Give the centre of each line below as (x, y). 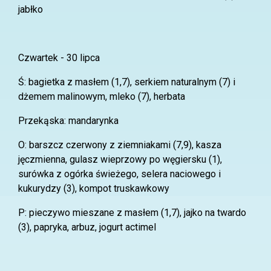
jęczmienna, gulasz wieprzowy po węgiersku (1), (120, 159)
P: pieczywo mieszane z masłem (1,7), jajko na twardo (132, 213)
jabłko (31, 9)
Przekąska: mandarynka (68, 121)
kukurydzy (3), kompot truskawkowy (94, 188)
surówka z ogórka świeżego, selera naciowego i (119, 174)
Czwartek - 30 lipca (59, 58)
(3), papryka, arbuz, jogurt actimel (87, 227)
